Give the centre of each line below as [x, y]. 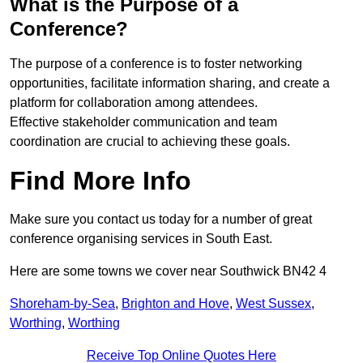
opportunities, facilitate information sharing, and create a [170, 83]
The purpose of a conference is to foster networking [156, 64]
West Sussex [273, 304]
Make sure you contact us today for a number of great [161, 220]
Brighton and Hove [175, 304]
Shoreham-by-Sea [62, 304]
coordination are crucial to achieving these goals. [150, 142]
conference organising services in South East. [141, 239]
